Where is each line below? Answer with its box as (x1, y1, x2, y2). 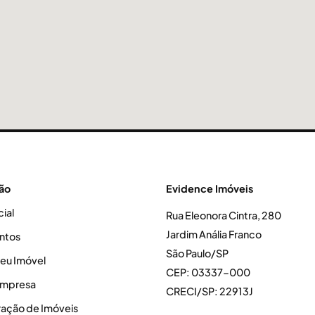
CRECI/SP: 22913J (166, 284, 253, 297)
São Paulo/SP (166, 246, 229, 259)
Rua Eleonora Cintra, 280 (166, 208, 281, 221)
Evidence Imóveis (166, 181, 253, 195)
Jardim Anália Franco (166, 227, 262, 240)
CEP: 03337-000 (166, 265, 250, 278)
